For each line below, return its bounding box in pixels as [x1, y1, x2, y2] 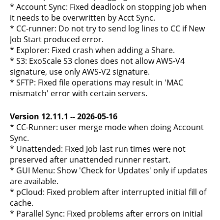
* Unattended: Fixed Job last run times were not [10, 143, 186, 154]
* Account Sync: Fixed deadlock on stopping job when [10, 1, 207, 12]
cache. [10, 197, 33, 208]
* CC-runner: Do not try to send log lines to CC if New [10, 23, 205, 34]
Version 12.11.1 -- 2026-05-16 [10, 111, 117, 122]
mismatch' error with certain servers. [10, 88, 147, 99]
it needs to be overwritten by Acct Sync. [10, 12, 155, 23]
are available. [10, 176, 58, 187]
